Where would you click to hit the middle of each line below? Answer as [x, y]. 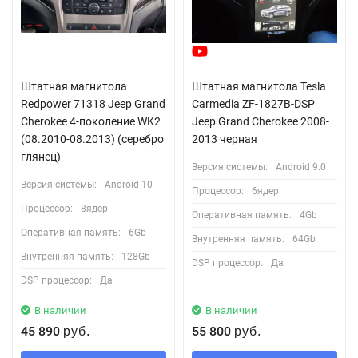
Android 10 [129, 184]
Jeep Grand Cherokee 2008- [261, 121]
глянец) [41, 156]
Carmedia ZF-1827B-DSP [253, 103]
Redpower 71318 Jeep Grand [93, 103]
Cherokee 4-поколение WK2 [91, 121]
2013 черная [225, 139]
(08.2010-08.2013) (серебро [92, 139]
